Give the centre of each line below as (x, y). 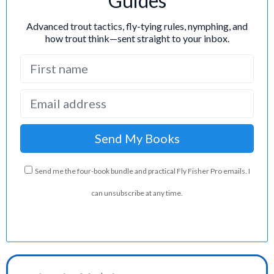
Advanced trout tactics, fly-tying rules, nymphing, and (137, 26)
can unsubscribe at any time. (137, 193)
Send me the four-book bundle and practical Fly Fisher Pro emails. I (142, 171)
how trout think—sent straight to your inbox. (137, 38)
